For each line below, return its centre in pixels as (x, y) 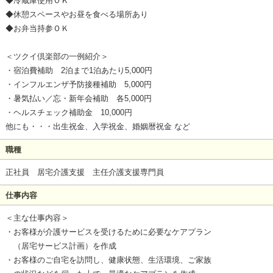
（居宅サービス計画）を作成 (61, 246)
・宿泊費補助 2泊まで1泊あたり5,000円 (79, 71)
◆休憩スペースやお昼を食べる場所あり (76, 15)
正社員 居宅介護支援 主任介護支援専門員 (84, 172)
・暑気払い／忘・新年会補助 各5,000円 (78, 99)
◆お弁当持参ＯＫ (37, 29)
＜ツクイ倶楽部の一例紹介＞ (57, 57)
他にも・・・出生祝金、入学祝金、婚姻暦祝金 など (97, 127)
